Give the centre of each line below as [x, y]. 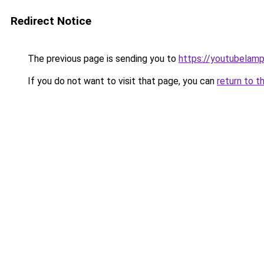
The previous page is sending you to [102, 59]
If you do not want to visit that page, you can [121, 81]
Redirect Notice [51, 21]
